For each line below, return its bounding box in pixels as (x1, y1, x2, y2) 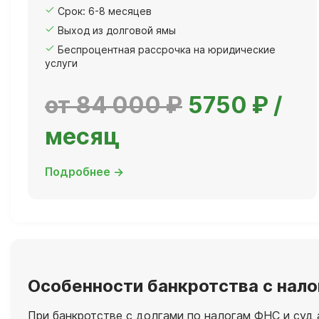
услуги (45, 57, 78, 70)
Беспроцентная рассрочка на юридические (58, 43, 276, 56)
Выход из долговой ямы (58, 24, 176, 37)
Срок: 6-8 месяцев (58, 5, 152, 18)
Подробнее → (45, 164, 124, 179)
